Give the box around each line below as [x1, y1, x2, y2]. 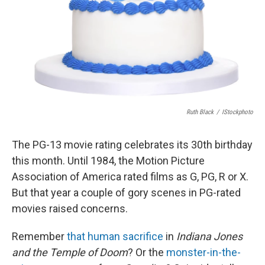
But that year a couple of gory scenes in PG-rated [12, 186, 241, 199]
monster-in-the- [166, 246, 241, 258]
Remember [12, 230, 67, 243]
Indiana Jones [176, 230, 243, 243]
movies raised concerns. [12, 202, 128, 215]
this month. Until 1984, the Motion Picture [12, 154, 205, 167]
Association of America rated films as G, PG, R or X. [12, 170, 248, 183]
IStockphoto [222, 108, 253, 116]
